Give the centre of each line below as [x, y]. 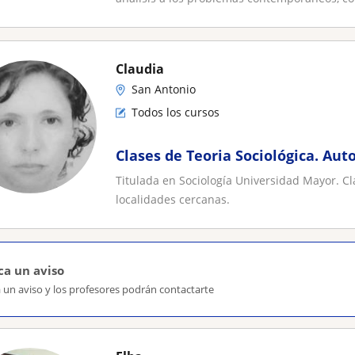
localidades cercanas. [173, 199]
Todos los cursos [176, 112]
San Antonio [164, 89]
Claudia [140, 69]
